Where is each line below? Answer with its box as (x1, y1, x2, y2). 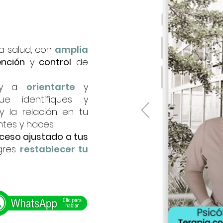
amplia (55, 43, 88, 56)
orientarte (26, 81, 75, 93)
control (39, 56, 72, 68)
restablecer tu (19, 143, 89, 155)
